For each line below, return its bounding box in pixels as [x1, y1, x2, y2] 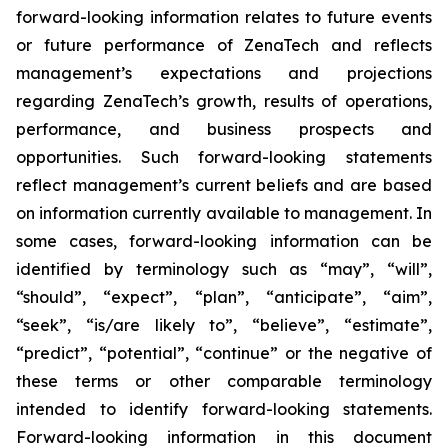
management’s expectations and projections [16, 63, 432, 83]
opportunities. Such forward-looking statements [16, 147, 432, 167]
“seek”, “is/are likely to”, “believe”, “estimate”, [16, 315, 432, 335]
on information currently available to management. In [16, 203, 432, 223]
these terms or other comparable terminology [16, 371, 432, 391]
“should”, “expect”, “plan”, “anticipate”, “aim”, [16, 287, 432, 307]
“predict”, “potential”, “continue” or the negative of [16, 343, 432, 363]
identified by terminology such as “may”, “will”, [16, 259, 432, 279]
